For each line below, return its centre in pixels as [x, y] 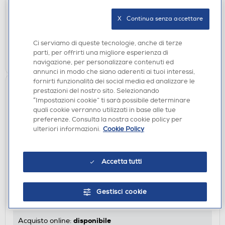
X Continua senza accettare [160, 19]
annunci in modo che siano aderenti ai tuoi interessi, [114, 72]
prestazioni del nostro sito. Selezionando [96, 91]
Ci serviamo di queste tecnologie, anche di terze [108, 43]
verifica [140, 30]
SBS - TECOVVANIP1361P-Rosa [75, 183]
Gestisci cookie [122, 192]
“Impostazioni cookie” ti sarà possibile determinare [112, 100]
